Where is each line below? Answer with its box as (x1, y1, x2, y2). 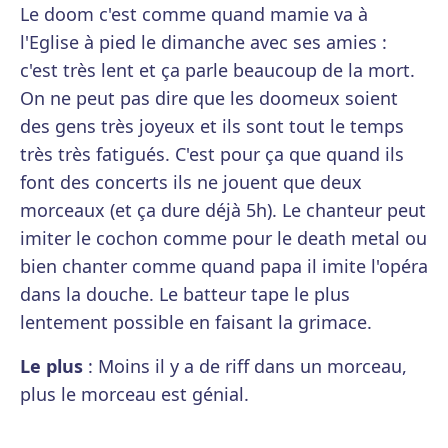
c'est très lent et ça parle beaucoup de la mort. (20, 58, 415, 82)
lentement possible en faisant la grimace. (20, 310, 372, 334)
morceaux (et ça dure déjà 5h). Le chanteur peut (20, 198, 426, 222)
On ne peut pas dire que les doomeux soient (20, 86, 398, 110)
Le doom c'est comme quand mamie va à (20, 2, 368, 26)
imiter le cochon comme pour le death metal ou (20, 226, 427, 250)
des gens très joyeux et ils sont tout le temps (20, 114, 404, 138)
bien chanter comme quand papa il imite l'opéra (20, 254, 428, 278)
